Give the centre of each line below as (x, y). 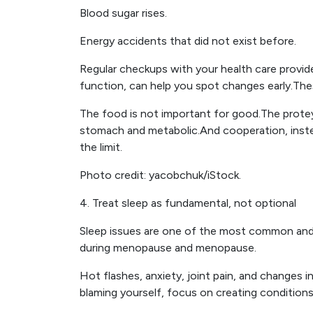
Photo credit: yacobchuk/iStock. (160, 175)
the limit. (101, 147)
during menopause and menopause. (168, 248)
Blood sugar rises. (123, 13)
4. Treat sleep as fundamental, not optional (188, 203)
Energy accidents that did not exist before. (188, 41)
